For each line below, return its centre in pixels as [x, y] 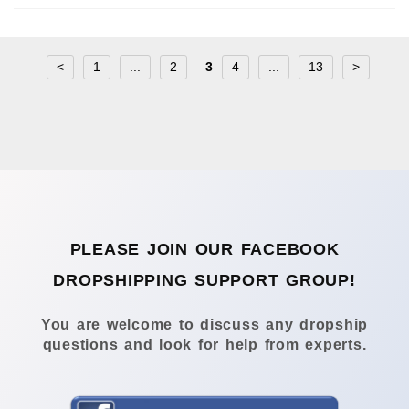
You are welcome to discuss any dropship [204, 325]
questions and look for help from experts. [204, 345]
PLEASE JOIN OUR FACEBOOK [204, 249]
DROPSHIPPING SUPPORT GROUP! [204, 280]
